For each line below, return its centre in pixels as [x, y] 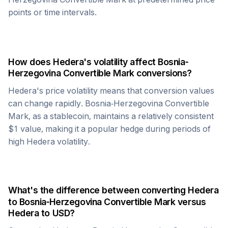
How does [31, 62]
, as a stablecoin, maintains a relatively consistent [121, 116]
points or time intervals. [52, 12]
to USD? [57, 213]
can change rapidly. [47, 103]
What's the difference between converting [98, 190]
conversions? [163, 73]
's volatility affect [121, 62]
